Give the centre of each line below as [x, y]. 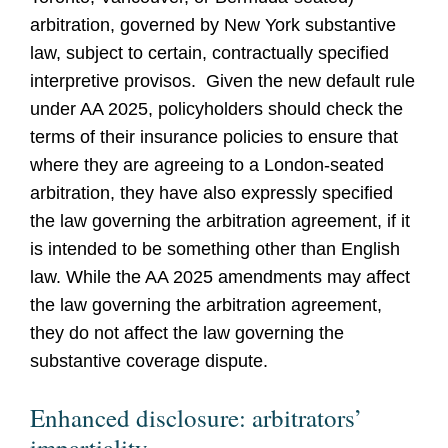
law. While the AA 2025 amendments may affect [220, 277]
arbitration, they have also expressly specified [211, 193]
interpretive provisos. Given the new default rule [222, 81]
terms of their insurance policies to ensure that [214, 137]
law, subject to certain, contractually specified [209, 53]
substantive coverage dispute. [149, 361]
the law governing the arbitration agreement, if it [220, 221]
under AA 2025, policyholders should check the [216, 109]
